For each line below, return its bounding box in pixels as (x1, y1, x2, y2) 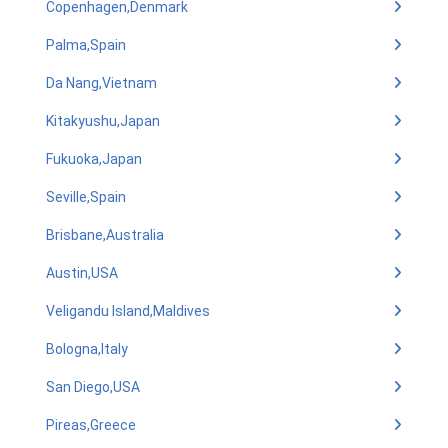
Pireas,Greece (46, 417, 136, 433)
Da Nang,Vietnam (46, 75, 157, 91)
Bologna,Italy (46, 341, 128, 357)
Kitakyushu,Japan (46, 113, 160, 129)
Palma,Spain (46, 37, 126, 53)
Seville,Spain (46, 189, 126, 205)
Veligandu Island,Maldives (46, 303, 210, 319)
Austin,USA (46, 265, 118, 281)
